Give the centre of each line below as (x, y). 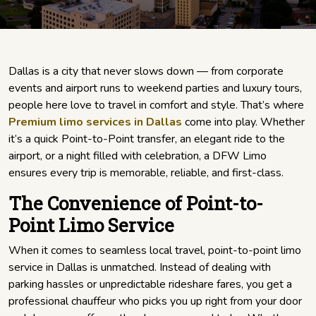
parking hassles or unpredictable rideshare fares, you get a (150, 285)
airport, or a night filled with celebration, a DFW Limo (138, 156)
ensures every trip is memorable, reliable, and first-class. (146, 173)
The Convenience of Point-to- (136, 203)
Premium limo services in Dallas (95, 122)
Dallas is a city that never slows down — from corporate (146, 72)
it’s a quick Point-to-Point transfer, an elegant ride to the (147, 139)
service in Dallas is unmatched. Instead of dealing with (140, 268)
